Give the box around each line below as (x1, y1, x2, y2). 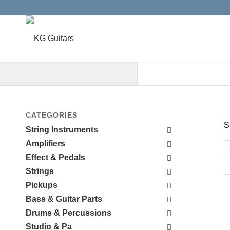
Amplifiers (26, 139, 65, 148)
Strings (26, 167, 54, 176)
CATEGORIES (26, 111, 78, 119)
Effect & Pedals (26, 153, 85, 162)
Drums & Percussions (26, 208, 111, 217)
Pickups (26, 181, 57, 189)
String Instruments (26, 125, 98, 134)
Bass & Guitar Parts (26, 195, 102, 203)
